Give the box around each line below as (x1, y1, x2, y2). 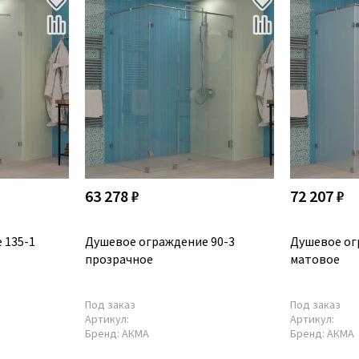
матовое (290, 250, 341, 267)
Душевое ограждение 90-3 (84, 232, 235, 249)
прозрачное (84, 250, 153, 267)
